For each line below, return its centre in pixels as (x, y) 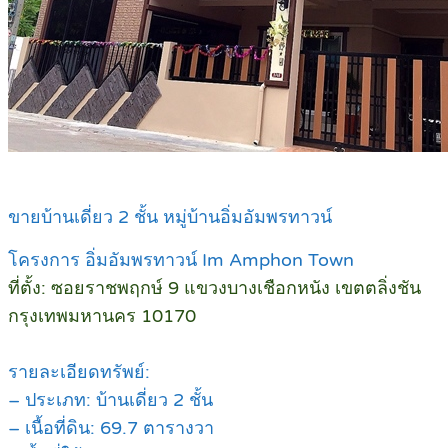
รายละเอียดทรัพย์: (79, 372)
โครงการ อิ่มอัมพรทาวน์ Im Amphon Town (181, 260)
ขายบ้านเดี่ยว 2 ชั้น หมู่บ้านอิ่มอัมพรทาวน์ (170, 217)
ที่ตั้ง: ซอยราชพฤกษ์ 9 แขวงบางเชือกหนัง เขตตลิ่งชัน (214, 288)
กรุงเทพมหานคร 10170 (102, 316)
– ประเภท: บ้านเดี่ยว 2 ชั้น (110, 400)
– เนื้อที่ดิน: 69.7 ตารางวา (111, 428)
